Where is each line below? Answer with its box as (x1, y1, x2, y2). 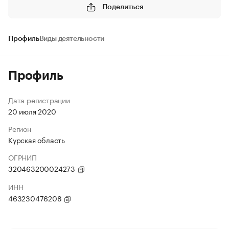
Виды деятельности (39, 35, 105, 42)
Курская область (8, 134, 65, 145)
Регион (8, 123, 31, 134)
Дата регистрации (8, 94, 70, 105)
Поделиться (102, 3, 143, 11)
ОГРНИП (8, 151, 37, 163)
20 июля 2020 (8, 105, 56, 117)
